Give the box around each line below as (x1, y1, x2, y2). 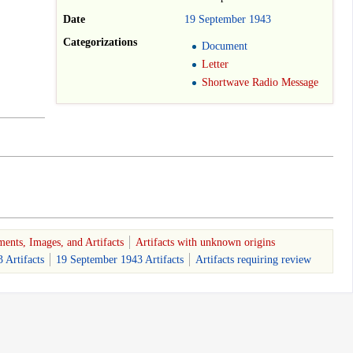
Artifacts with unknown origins (135, 236, 275, 248)
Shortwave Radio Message (202, 76, 319, 89)
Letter (202, 58, 229, 71)
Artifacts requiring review (195, 253, 311, 266)
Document (202, 39, 248, 52)
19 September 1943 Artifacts (56, 253, 184, 266)
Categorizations (63, 36, 137, 49)
